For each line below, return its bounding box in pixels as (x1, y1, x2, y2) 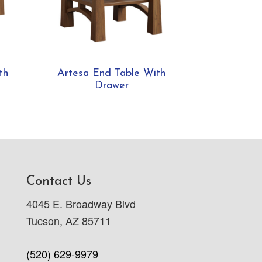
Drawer (94, 80, 129, 91)
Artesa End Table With (57, 67, 166, 79)
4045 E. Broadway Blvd (26, 196, 136, 212)
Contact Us (26, 175, 91, 189)
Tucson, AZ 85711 (26, 213, 111, 229)
